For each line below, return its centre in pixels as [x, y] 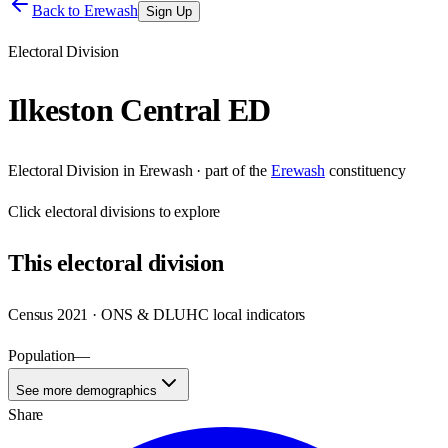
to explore [188, 211]
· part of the [230, 170]
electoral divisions [100, 211]
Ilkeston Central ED [139, 110]
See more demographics [86, 390]
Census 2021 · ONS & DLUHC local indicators [157, 314]
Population [41, 355]
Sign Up [168, 11]
